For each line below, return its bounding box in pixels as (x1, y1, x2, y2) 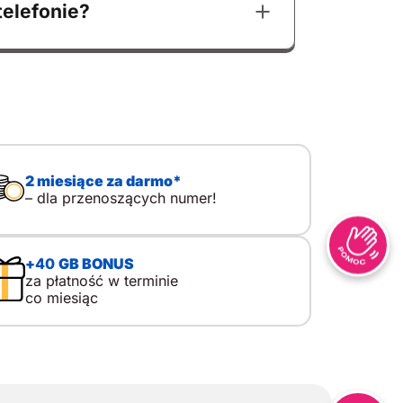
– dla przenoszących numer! (24, 188, 217, 207)
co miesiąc (24, 288, 98, 307)
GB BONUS (58, 254, 134, 273)
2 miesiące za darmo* (24, 171, 182, 190)
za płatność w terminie (24, 271, 178, 290)
